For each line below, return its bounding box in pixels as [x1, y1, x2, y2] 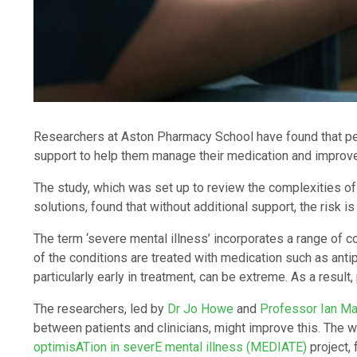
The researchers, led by [33, 300, 167, 316]
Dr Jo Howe [167, 300, 233, 316]
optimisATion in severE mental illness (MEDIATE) [33, 339, 307, 355]
